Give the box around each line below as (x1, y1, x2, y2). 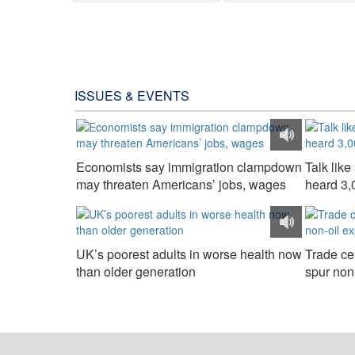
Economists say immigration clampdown (76, 158, 302, 176)
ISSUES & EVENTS (74, 86, 189, 105)
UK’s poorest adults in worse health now (76, 245, 302, 263)
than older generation (76, 262, 196, 281)
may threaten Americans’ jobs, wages (76, 175, 286, 193)
